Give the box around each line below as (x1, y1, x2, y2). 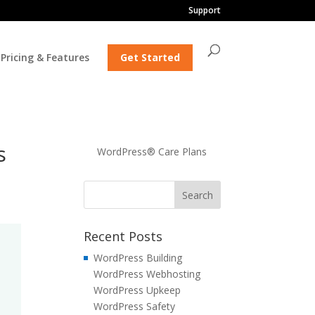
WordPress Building (94, 251, 183, 264)
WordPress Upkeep (94, 283, 181, 297)
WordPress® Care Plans (97, 145, 207, 158)
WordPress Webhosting (94, 267, 201, 281)
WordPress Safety (94, 300, 176, 313)
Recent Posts (84, 228, 163, 245)
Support (188, 4, 221, 16)
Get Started (120, 51, 180, 64)
